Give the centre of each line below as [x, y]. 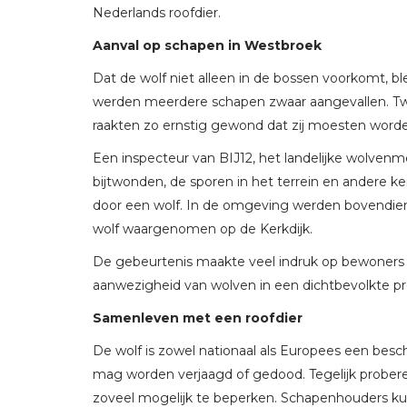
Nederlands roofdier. [157, 12]
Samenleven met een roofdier [198, 318]
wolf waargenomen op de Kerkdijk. [203, 228]
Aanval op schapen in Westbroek [207, 45]
